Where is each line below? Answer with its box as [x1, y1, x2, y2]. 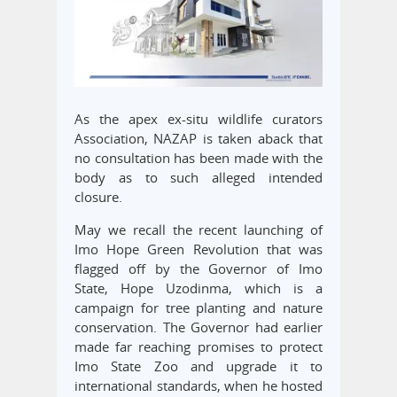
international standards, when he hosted [74, 377, 323, 395]
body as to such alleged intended [74, 168, 323, 187]
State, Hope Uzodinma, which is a [74, 279, 323, 298]
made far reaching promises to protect [74, 338, 323, 356]
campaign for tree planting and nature [74, 299, 323, 317]
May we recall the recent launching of [74, 221, 323, 239]
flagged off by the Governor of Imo [74, 260, 323, 278]
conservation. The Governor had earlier [74, 318, 323, 337]
